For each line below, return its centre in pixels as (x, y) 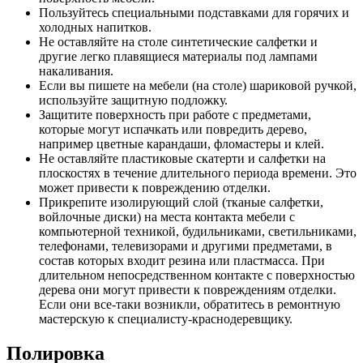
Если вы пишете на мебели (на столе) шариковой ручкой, (198, 85)
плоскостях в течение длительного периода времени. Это (198, 173)
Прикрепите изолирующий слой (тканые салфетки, (181, 202)
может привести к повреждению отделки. (155, 187)
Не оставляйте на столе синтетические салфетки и (178, 41)
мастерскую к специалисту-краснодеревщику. (166, 318)
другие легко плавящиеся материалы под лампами (178, 56)
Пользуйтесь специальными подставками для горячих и (194, 12)
